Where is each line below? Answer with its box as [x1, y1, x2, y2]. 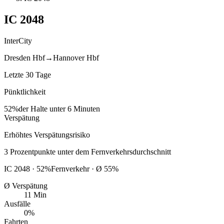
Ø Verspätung [4, 181, 47, 190]
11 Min [24, 190, 46, 199]
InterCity [4, 36, 32, 45]
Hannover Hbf [53, 53, 99, 62]
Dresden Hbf [4, 53, 45, 62]
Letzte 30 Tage [4, 70, 51, 79]
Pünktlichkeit [4, 87, 45, 96]
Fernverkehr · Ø [51, 164, 102, 173]
